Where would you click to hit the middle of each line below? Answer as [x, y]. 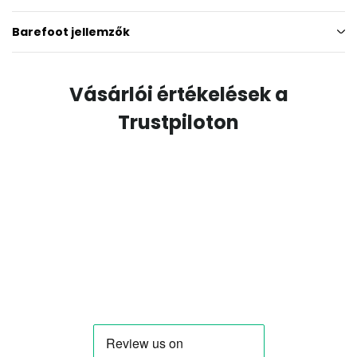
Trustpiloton [178, 122]
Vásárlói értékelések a [178, 94]
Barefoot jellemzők [71, 31]
